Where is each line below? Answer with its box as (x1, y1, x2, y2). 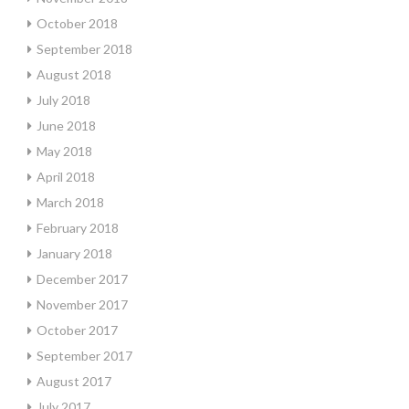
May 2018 (37, 143, 92, 159)
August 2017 (37, 373, 111, 389)
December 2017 (37, 271, 128, 287)
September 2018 (37, 41, 132, 57)
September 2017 (37, 348, 132, 363)
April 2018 (37, 169, 95, 184)
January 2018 (37, 246, 112, 261)
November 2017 (37, 297, 128, 312)
